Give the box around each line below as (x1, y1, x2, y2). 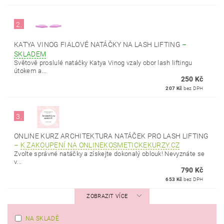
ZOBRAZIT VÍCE (86, 193, 128, 199)
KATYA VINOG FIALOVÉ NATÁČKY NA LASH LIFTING (14, 40, 182, 48)
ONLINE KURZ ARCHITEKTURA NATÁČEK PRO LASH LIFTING (14, 132, 209, 140)
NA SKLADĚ (25, 215, 59, 222)
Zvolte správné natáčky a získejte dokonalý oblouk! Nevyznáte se (14, 150, 205, 157)
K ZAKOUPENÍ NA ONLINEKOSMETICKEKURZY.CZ (20, 141, 180, 149)
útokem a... (14, 67, 47, 74)
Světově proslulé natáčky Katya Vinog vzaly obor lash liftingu (14, 59, 192, 66)
